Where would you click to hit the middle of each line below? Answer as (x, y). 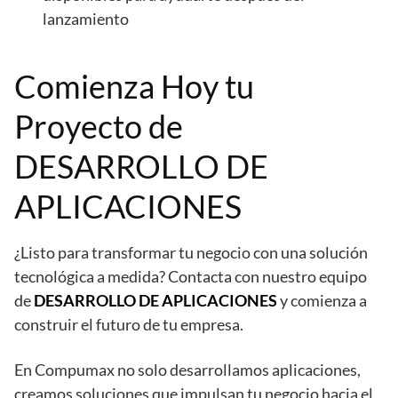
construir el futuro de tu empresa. (129, 324)
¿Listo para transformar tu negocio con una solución (191, 252)
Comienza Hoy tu (134, 86)
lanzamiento (86, 18)
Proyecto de (99, 126)
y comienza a (322, 300)
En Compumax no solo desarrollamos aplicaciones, (187, 369)
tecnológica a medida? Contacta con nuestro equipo (191, 276)
